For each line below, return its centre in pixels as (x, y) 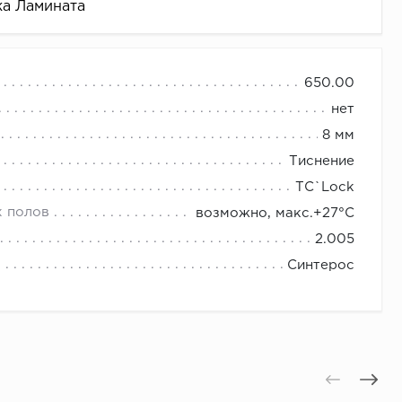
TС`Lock (325, 188)
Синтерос (321, 266)
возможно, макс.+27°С (275, 214)
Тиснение (322, 162)
